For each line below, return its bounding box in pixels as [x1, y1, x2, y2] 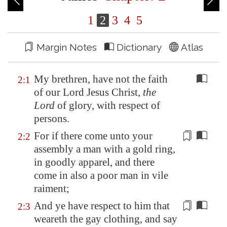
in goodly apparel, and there [34, 156, 155, 168]
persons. [34, 112, 69, 125]
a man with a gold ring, [73, 143, 175, 155]
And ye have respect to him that [34, 200, 170, 212]
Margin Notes [33, 42, 104, 53]
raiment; [34, 182, 69, 195]
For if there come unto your [34, 130, 153, 142]
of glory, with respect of [55, 99, 160, 111]
